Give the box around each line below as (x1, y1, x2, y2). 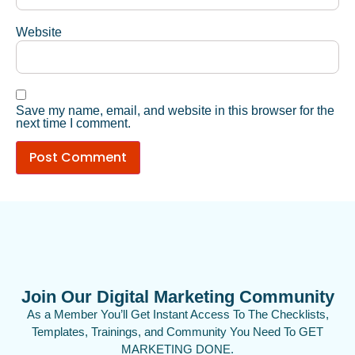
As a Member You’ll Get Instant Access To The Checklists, (26, 307, 329, 322)
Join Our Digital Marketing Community (21, 287, 334, 307)
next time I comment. (16, 116, 131, 130)
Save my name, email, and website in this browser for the (16, 103, 334, 117)
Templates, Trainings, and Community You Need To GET (32, 325, 323, 339)
